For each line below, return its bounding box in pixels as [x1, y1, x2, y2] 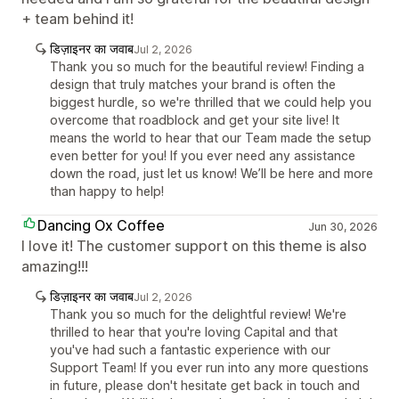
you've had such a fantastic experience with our [50, 341, 330, 357]
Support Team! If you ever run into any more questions [50, 359, 369, 375]
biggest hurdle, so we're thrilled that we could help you [50, 94, 371, 110]
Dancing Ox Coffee [37, 216, 165, 234]
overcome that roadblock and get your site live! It [50, 111, 339, 127]
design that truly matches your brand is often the [50, 76, 336, 92]
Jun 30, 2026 [307, 219, 378, 233]
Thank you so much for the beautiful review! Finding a [50, 58, 364, 74]
